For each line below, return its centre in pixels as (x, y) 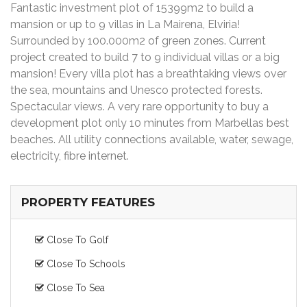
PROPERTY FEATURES (88, 202)
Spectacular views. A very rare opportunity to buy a (139, 107)
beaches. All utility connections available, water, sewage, (152, 139)
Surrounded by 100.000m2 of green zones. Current (138, 41)
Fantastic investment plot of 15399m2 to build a (132, 8)
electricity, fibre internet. (70, 156)
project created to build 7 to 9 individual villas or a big (145, 57)
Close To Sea (74, 288)
